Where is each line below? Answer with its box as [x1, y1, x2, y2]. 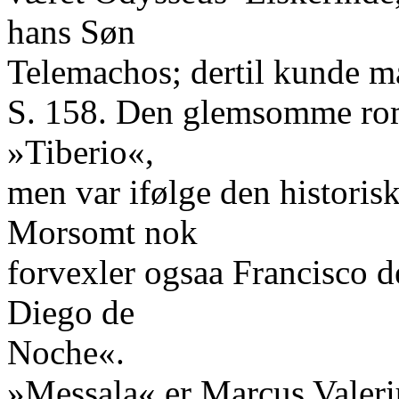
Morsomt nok [7, 213, 198, 251]
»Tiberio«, [7, 133, 154, 171]
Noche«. [7, 333, 125, 371]
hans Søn [7, 12, 135, 51]
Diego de [7, 293, 134, 331]
